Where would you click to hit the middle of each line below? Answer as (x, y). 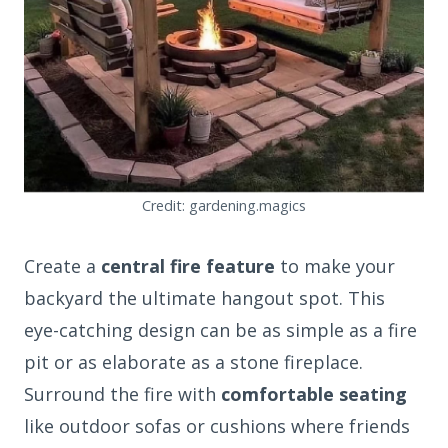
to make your (335, 266)
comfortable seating (314, 394)
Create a (62, 266)
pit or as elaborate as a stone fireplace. (193, 362)
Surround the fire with (122, 394)
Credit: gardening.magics (224, 206)
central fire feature (188, 266)
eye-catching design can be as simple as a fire (220, 330)
